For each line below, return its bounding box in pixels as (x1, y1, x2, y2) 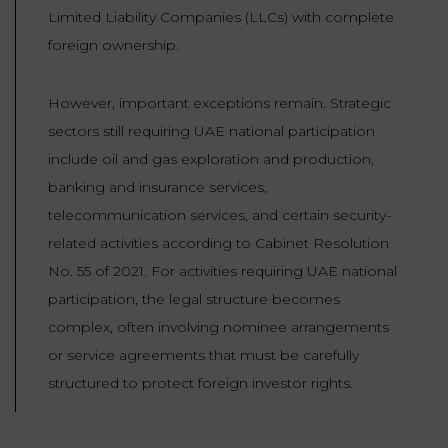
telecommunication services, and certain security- (48, 206, 391, 225)
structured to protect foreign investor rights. (48, 374, 353, 393)
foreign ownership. (48, 36, 179, 55)
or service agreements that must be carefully (48, 346, 359, 365)
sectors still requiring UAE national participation (48, 122, 375, 141)
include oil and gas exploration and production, (48, 150, 374, 169)
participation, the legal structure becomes (48, 290, 340, 309)
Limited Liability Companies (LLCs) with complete (48, 8, 394, 27)
